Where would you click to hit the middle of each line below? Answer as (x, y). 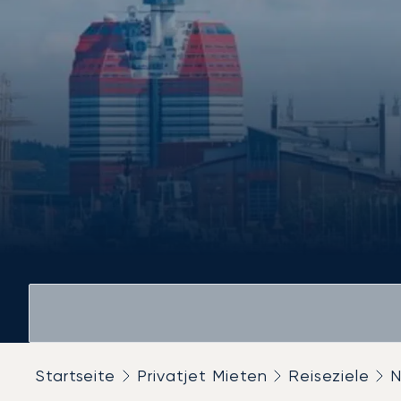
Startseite (76, 375)
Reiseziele (329, 375)
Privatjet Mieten (202, 375)
